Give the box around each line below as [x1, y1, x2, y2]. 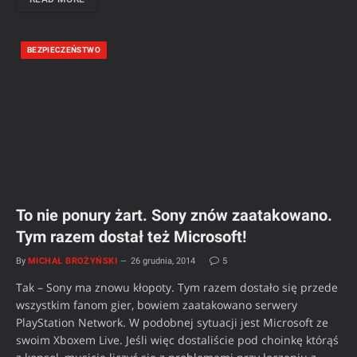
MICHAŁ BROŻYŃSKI [28, 256, 118, 267]
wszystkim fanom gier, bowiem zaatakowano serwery [16, 297, 297, 313]
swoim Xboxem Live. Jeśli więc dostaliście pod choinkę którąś [16, 332, 339, 348]
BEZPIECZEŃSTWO [27, 45, 100, 55]
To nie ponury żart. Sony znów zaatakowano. [16, 206, 332, 226]
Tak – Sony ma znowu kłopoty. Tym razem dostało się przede [16, 280, 338, 296]
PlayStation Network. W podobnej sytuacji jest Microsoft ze [16, 315, 328, 331]
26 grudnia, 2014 [131, 256, 196, 267]
